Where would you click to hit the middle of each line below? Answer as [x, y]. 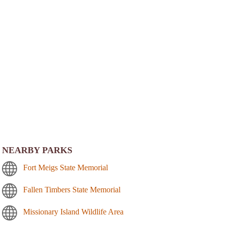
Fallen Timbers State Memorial [72, 190]
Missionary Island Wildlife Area [73, 212]
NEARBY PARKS [37, 150]
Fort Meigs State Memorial [66, 168]
